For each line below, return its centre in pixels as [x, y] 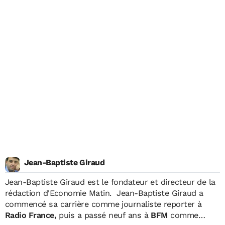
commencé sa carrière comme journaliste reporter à [103, 204]
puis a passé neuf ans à [103, 215]
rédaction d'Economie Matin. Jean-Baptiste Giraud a [61, 193]
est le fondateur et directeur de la [150, 182]
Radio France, [31, 215]
